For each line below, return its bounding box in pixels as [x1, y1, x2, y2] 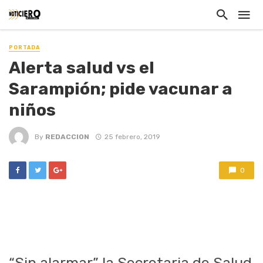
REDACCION [45, 132, 89, 141]
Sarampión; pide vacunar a [9, 79, 232, 99]
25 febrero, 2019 [104, 132, 160, 141]
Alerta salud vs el [9, 58, 154, 78]
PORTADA [9, 45, 40, 50]
